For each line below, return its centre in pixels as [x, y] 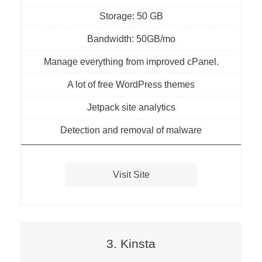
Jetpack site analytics [131, 108]
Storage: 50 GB [131, 16]
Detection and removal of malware [131, 130]
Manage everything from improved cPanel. [131, 62]
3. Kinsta [131, 244]
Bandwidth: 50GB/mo [131, 39]
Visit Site [131, 175]
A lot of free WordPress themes [131, 85]
